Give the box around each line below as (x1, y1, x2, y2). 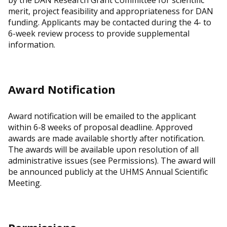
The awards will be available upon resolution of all (8, 143, 199, 155)
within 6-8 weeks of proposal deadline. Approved (8, 121, 193, 133)
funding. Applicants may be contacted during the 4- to (8, 17, 211, 28)
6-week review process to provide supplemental (8, 28, 190, 39)
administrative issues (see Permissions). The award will (8, 155, 215, 166)
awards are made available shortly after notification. (8, 132, 205, 144)
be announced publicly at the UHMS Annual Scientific (8, 166, 208, 177)
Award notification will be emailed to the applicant (8, 110, 196, 122)
